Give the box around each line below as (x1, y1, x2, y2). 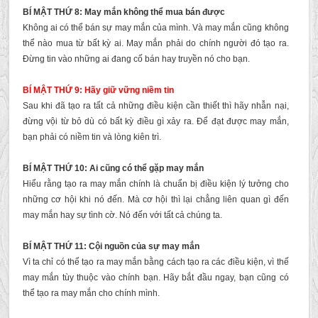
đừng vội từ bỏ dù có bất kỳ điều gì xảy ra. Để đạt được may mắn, (22, 116, 289, 126)
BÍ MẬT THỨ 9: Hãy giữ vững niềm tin (22, 85, 174, 95)
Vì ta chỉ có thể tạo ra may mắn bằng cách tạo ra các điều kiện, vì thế (22, 257, 289, 267)
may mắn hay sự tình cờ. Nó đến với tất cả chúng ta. (22, 210, 222, 220)
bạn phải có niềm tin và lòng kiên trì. (22, 132, 161, 142)
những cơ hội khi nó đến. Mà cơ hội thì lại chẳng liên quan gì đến (22, 194, 289, 204)
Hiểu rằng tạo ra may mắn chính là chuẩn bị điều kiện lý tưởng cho (22, 179, 289, 189)
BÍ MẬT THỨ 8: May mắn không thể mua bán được (22, 7, 225, 17)
